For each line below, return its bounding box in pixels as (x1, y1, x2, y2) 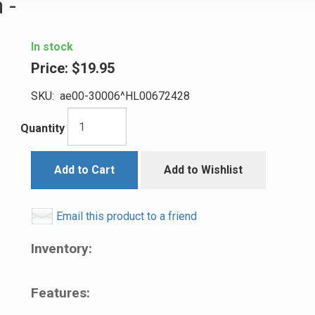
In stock (31, 40, 73, 53)
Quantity (20, 122, 65, 136)
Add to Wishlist (164, 163, 243, 176)
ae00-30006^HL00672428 (54, 89, 190, 103)
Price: (31, 60, 68, 77)
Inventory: (31, 240, 92, 257)
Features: (31, 285, 90, 301)
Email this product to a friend (56, 210, 197, 223)
